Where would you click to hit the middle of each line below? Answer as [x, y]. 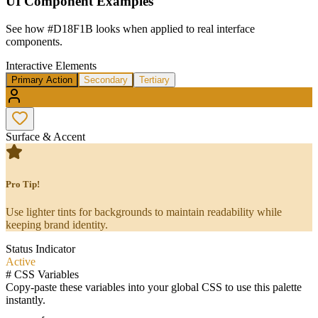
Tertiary [154, 79]
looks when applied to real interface [174, 28]
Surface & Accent [45, 136]
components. [34, 41]
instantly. [26, 300]
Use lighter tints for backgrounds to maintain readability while [144, 212]
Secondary [106, 79]
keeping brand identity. [57, 224]
